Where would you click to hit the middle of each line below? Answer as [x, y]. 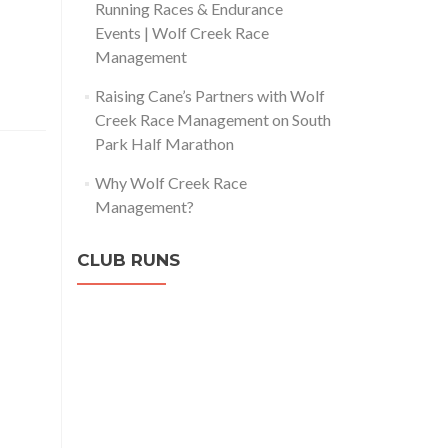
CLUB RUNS [128, 260]
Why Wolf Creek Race [170, 182]
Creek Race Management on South [212, 119]
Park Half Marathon [164, 143]
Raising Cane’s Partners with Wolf [209, 95]
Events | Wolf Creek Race [181, 32]
